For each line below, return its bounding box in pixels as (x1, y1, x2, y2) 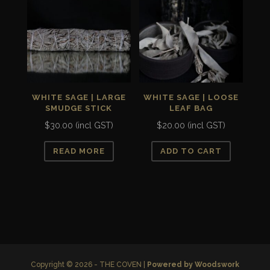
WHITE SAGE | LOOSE (143, 92, 239, 102)
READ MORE (52, 146, 105, 156)
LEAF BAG (169, 103, 213, 113)
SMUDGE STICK (45, 103, 113, 113)
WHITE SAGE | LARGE (31, 92, 126, 102)
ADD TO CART (160, 146, 222, 156)
